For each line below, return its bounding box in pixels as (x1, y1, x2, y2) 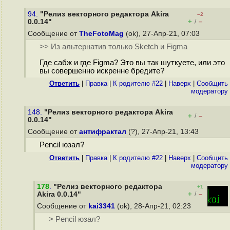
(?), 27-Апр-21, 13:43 (126, 128, 201, 136)
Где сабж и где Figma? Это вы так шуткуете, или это (39, 59, 225, 67)
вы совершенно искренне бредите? (39, 67, 164, 75)
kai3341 (88, 202, 115, 210)
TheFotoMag (79, 30, 124, 37)
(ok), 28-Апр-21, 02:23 (115, 202, 193, 210)
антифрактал (79, 128, 126, 136)
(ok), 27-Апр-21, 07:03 (124, 30, 202, 37)
